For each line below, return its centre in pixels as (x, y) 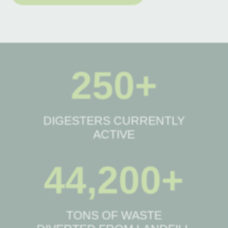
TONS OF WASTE (114, 216)
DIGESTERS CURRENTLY (114, 121)
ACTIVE (114, 135)
